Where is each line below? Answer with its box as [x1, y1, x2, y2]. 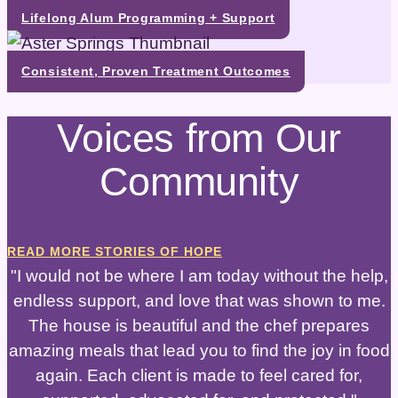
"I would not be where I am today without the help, [10, 266, 388, 285]
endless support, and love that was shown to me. [12, 291, 386, 310]
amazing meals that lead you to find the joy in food [8, 340, 390, 360]
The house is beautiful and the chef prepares [28, 315, 370, 335]
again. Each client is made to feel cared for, [36, 365, 362, 385]
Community [99, 159, 299, 204]
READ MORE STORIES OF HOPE [7, 243, 222, 259]
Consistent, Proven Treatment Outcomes [21, 65, 291, 79]
